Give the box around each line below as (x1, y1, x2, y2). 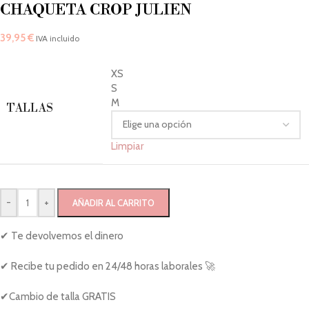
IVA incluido (36, 32, 79, 43)
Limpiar (111, 139, 143, 152)
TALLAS (7, 101, 53, 115)
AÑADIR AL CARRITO (72, 197, 154, 208)
